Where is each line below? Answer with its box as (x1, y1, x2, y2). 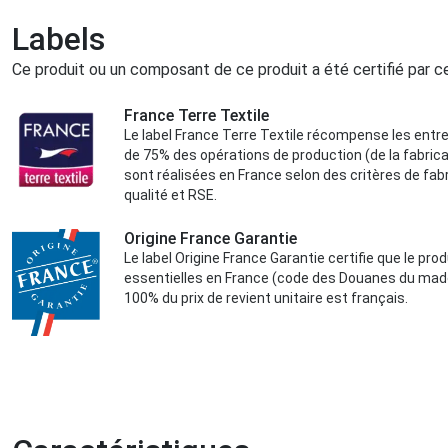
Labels (12, 20, 105, 59)
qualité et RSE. (124, 187, 217, 204)
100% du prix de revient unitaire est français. (124, 290, 408, 307)
